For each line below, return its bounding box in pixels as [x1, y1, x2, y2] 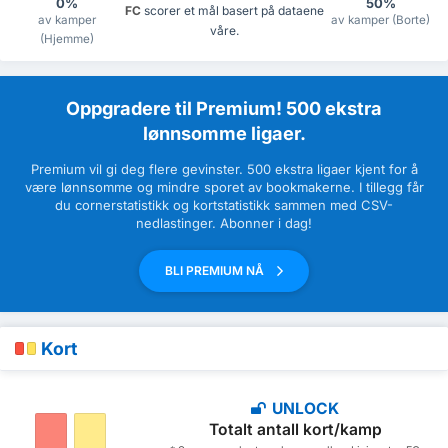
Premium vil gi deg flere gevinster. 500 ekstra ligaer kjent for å [30, 161, 418, 178]
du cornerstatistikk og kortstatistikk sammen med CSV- [55, 197, 393, 214]
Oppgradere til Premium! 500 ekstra [66, 97, 382, 120]
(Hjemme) [40, 32, 95, 47]
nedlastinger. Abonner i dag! [136, 215, 312, 232]
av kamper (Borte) [331, 13, 431, 28]
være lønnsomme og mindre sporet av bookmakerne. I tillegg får [24, 179, 424, 196]
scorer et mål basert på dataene [140, 2, 324, 18]
